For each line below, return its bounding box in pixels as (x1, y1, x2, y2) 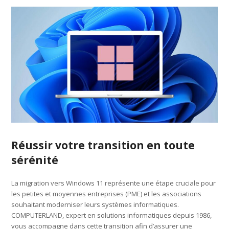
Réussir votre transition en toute (11, 138, 195, 152)
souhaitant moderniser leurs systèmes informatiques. (11, 199, 179, 209)
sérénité (11, 152, 59, 167)
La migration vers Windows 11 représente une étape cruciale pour (11, 178, 216, 188)
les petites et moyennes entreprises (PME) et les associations (11, 189, 202, 198)
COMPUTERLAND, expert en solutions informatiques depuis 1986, (11, 210, 212, 220)
